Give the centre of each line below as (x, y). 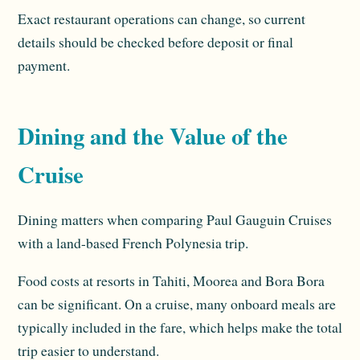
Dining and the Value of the (153, 136)
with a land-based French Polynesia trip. (133, 242)
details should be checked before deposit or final (155, 42)
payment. (44, 65)
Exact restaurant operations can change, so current (162, 19)
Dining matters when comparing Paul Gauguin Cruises (175, 219)
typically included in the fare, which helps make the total (180, 327)
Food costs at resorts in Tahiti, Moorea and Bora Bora (171, 280)
